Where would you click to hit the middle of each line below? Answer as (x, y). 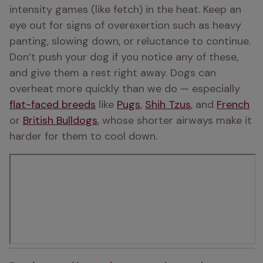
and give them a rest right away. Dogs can (113, 73)
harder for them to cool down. (85, 136)
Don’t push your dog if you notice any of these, (124, 57)
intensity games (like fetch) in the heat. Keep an (125, 9)
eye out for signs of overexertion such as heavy (125, 25)
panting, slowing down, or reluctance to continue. (130, 41)
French (233, 104)
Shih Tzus (168, 104)
